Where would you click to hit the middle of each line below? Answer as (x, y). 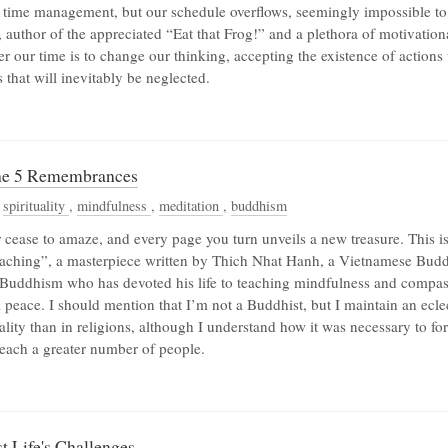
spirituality (36, 206)
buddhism (259, 206)
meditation (191, 206)
